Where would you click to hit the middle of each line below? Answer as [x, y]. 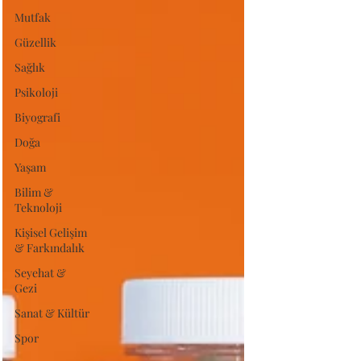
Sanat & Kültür [52, 313]
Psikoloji [36, 92]
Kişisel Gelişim [51, 232]
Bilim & [34, 192]
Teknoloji [38, 207]
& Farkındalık [50, 248]
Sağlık [30, 67]
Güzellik [35, 42]
